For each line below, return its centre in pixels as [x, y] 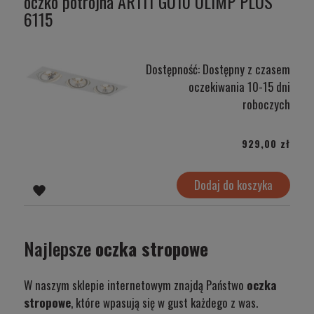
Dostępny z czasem [246, 69]
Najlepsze [60, 248]
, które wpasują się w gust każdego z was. [164, 302]
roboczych [266, 104]
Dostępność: [173, 69]
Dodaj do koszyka [233, 185]
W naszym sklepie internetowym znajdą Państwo [135, 285]
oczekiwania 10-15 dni [239, 86]
